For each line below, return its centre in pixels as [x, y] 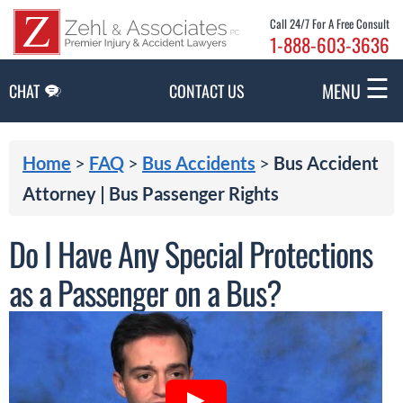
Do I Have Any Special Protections [191, 253]
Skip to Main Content [201, 10]
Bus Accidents [199, 162]
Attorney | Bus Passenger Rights [151, 193]
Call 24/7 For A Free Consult [330, 23]
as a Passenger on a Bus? [145, 291]
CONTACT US [207, 90]
